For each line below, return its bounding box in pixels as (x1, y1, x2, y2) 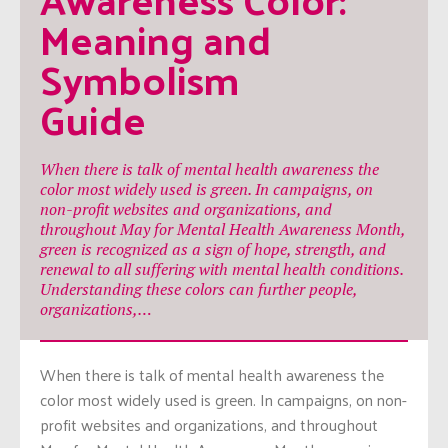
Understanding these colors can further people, (40, 277, 357, 300)
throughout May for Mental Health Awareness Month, (40, 217, 405, 240)
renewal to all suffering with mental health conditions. (40, 257, 403, 280)
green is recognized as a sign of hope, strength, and (40, 237, 386, 260)
